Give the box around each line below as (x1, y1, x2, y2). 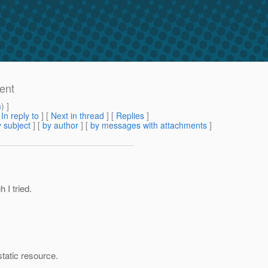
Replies (116, 109, 144, 122)
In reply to (1, 109, 39, 122)
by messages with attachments (90, 119, 207, 132)
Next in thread (51, 109, 104, 122)
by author (42, 119, 78, 132)
